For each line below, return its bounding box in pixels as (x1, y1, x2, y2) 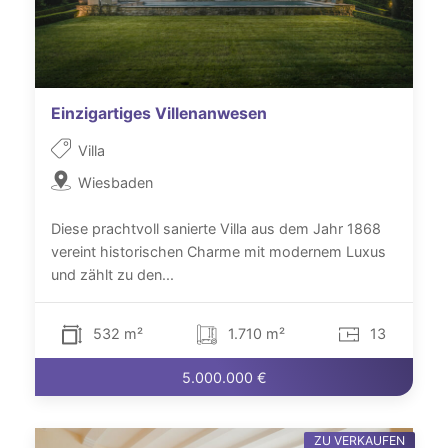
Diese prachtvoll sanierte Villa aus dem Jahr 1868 (51, 220, 381, 238)
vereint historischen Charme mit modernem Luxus (51, 243, 386, 261)
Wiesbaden (78, 174, 154, 192)
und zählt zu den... (51, 266, 174, 284)
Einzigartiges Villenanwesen (51, 104, 267, 124)
